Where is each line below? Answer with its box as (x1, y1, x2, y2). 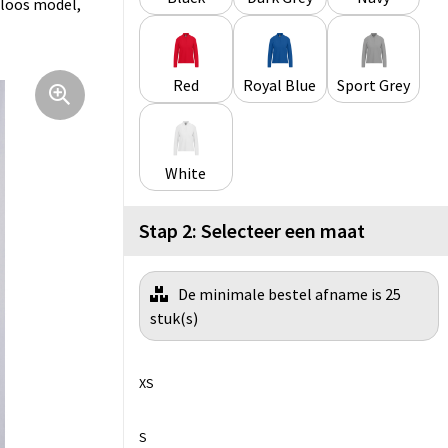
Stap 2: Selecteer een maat (139, 218, 365, 244)
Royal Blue (243, 75, 317, 96)
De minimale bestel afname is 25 (178, 284, 401, 305)
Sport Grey (337, 75, 411, 96)
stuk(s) (150, 308, 198, 329)
